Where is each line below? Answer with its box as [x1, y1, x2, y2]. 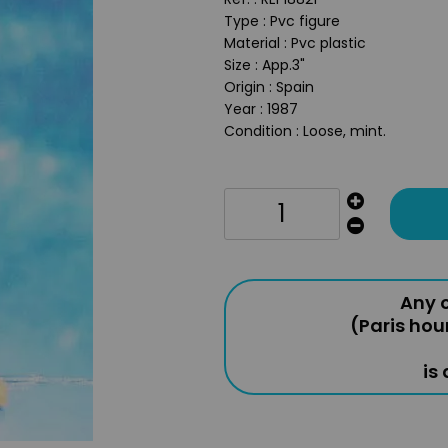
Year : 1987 [224, 99, 302, 119]
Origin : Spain [224, 77, 318, 97]
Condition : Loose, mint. [224, 121, 386, 141]
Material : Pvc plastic [224, 33, 370, 53]
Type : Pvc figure [224, 11, 344, 31]
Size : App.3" [224, 55, 309, 75]
